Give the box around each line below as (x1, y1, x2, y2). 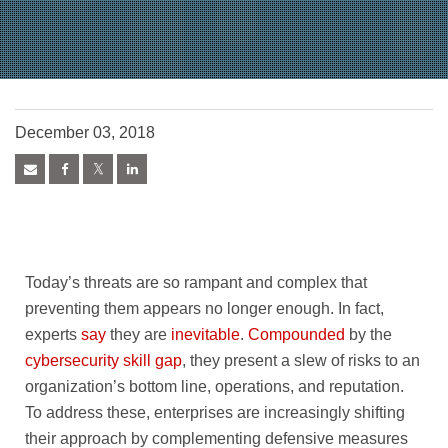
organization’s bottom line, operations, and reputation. (25, 377, 404, 395)
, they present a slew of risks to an (182, 351, 420, 369)
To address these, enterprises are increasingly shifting (25, 403, 405, 421)
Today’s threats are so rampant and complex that (25, 273, 367, 291)
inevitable (171, 325, 240, 343)
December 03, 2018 (15, 124, 155, 141)
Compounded (248, 325, 345, 343)
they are (106, 325, 171, 343)
